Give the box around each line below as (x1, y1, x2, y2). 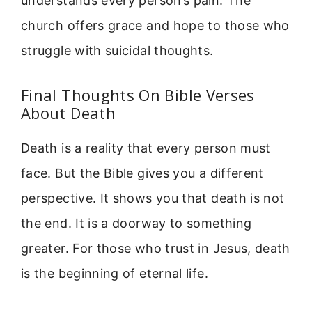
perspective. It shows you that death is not (21, 191, 285, 206)
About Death (21, 102, 116, 124)
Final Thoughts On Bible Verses (21, 84, 255, 106)
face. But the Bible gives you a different (21, 166, 264, 181)
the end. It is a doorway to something (21, 216, 252, 231)
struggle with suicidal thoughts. (21, 43, 214, 58)
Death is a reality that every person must (21, 141, 271, 156)
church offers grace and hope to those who (21, 18, 290, 33)
